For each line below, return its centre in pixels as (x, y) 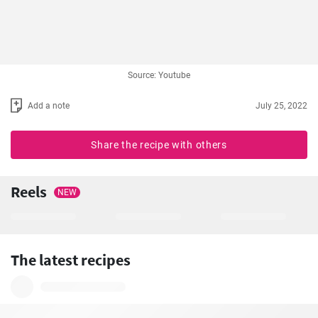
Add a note (49, 105)
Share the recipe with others (159, 145)
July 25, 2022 (281, 105)
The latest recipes (71, 260)
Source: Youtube (159, 76)
